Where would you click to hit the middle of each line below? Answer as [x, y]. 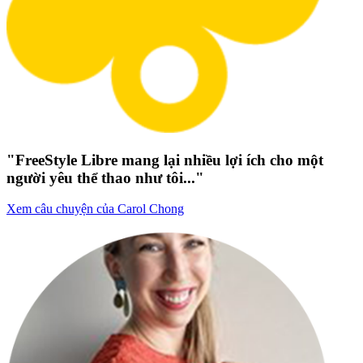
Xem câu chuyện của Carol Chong [95, 209]
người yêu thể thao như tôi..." [105, 177]
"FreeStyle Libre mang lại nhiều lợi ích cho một [165, 160]
